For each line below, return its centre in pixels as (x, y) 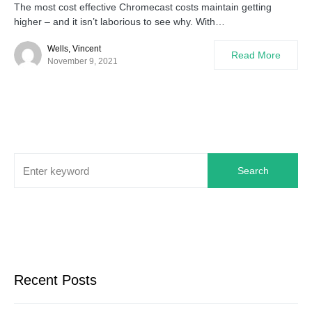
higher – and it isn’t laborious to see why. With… (119, 22)
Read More (256, 55)
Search (253, 171)
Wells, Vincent (74, 49)
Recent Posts (55, 280)
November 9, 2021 (83, 61)
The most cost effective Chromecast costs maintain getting (143, 7)
